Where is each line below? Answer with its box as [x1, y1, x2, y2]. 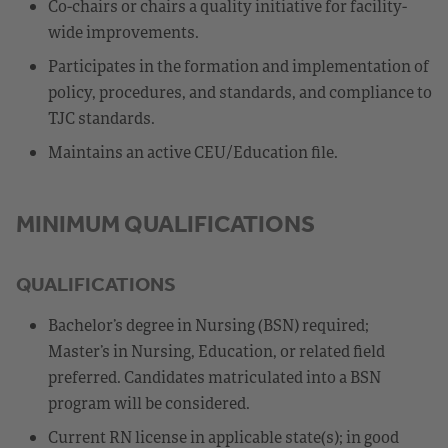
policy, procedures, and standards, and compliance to [48, 80, 432, 103]
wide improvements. [48, 20, 199, 43]
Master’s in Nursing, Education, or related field [48, 339, 385, 362]
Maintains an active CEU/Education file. [48, 140, 338, 163]
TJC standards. [48, 106, 155, 129]
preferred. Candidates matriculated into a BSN [48, 365, 381, 388]
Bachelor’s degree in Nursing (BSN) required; [48, 313, 369, 336]
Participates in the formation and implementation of [48, 54, 429, 77]
